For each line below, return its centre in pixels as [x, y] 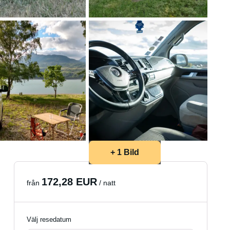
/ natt [107, 183]
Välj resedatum [49, 219]
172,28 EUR [70, 182]
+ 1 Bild [124, 152]
